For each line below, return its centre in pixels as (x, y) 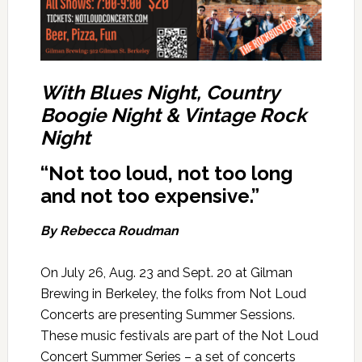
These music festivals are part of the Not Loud (179, 336)
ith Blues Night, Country (169, 93)
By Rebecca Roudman (109, 231)
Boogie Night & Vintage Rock (173, 116)
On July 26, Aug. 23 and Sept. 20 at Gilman (166, 273)
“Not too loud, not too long (166, 174)
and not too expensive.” (149, 196)
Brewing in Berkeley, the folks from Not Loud (173, 294)
